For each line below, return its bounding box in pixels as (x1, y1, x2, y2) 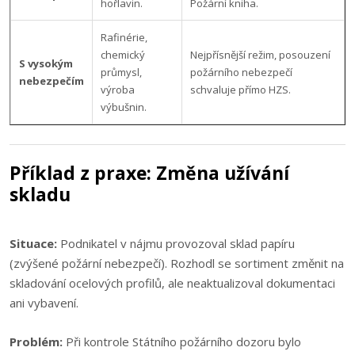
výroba (101, 82, 135, 97)
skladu (10, 181, 71, 207)
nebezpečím (19, 74, 84, 88)
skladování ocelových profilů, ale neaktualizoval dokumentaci (10, 275, 335, 291)
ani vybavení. (10, 295, 78, 311)
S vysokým (19, 56, 73, 71)
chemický (101, 48, 145, 62)
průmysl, (101, 65, 142, 79)
